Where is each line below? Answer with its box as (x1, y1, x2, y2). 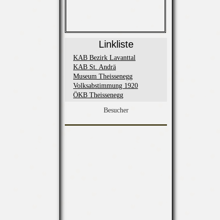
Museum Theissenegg (73, 73, 133, 81)
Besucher (103, 107, 129, 114)
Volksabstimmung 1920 (73, 82, 138, 90)
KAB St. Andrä (73, 63, 116, 71)
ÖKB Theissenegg (73, 91, 123, 99)
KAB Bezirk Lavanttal (73, 54, 136, 62)
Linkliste (98, 39, 134, 50)
